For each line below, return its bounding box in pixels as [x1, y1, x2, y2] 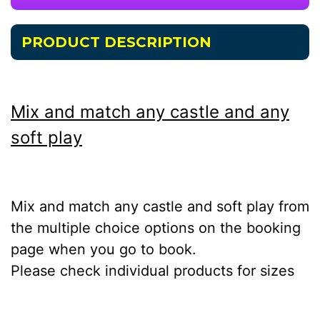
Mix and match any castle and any [11, 101, 289, 122]
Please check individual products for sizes [11, 262, 294, 279]
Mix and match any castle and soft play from [11, 198, 309, 215]
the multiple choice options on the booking [11, 219, 301, 236]
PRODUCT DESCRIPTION [21, 34, 211, 51]
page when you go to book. [11, 241, 196, 258]
